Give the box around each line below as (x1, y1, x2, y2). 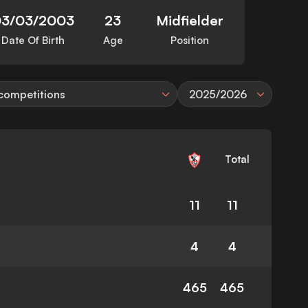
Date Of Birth (1, 34, 65, 47)
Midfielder (156, 12, 224, 30)
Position (170, 34, 210, 47)
